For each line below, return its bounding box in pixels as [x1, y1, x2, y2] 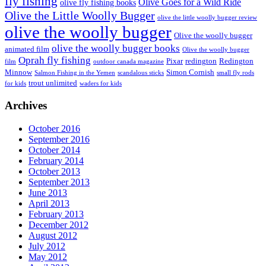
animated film [5, 45, 49, 54]
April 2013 [28, 198, 69, 208]
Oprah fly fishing [18, 55, 91, 66]
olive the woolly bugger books [52, 42, 180, 55]
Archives [5, 99, 47, 112]
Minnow [5, 68, 32, 77]
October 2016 [28, 123, 80, 134]
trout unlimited [28, 79, 77, 88]
